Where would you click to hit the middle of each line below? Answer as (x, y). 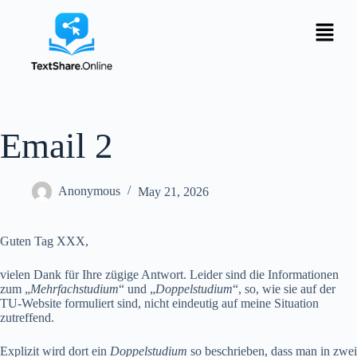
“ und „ (137, 289)
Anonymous (89, 191)
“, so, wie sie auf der (284, 289)
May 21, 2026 (173, 191)
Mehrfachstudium (75, 289)
